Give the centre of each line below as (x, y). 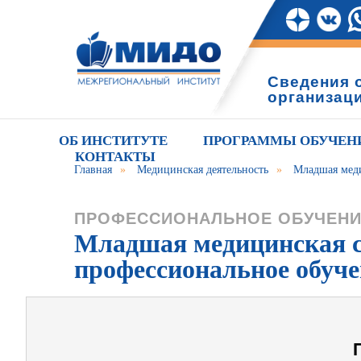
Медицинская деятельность (203, 170)
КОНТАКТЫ (115, 157)
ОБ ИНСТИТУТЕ (113, 141)
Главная (93, 170)
